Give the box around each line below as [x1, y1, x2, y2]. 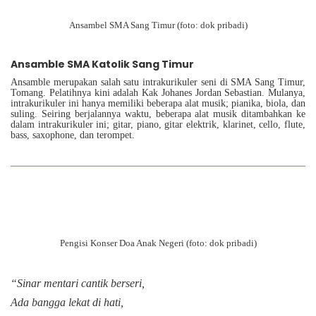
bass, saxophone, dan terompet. [11, 130, 135, 141]
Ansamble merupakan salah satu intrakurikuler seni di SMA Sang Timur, [11, 77, 305, 88]
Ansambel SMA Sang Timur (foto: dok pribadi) [68, 20, 248, 31]
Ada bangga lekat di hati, [11, 296, 123, 309]
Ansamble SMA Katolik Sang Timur [11, 57, 194, 72]
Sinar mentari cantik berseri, [17, 277, 145, 290]
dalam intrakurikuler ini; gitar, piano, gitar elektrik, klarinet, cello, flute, [11, 119, 305, 130]
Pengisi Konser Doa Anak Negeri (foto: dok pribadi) [59, 238, 257, 249]
